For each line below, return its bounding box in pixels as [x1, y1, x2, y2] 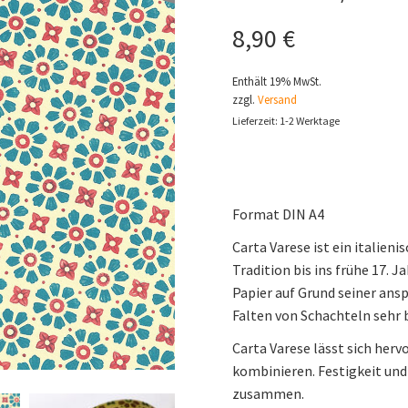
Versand [257, 92, 297, 107]
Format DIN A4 [231, 205, 324, 224]
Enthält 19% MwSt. [231, 74, 321, 89]
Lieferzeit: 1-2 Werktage [231, 114, 340, 128]
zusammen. [231, 384, 304, 403]
